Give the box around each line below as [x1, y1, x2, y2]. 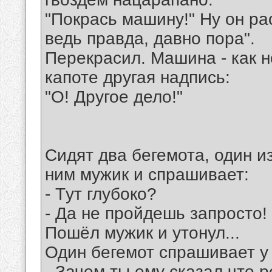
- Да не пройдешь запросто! [45, 204, 267, 223]
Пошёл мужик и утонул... [45, 223, 240, 243]
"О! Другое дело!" [45, 87, 183, 107]
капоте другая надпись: [45, 68, 230, 87]
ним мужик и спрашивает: [45, 165, 249, 185]
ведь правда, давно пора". [45, 29, 255, 49]
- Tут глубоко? [45, 185, 157, 204]
